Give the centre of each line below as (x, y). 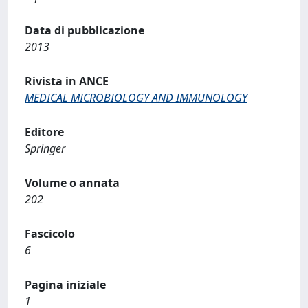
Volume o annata (72, 183)
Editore (44, 132)
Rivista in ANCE (67, 81)
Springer (45, 148)
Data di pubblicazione (85, 30)
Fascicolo (50, 233)
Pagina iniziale (65, 284)
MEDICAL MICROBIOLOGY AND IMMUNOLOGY (136, 97)
